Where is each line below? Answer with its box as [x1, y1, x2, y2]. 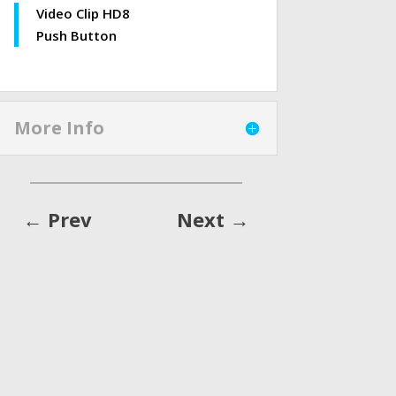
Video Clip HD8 [35, 4, 130, 22]
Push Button [35, 27, 117, 44]
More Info [13, 116, 104, 140]
